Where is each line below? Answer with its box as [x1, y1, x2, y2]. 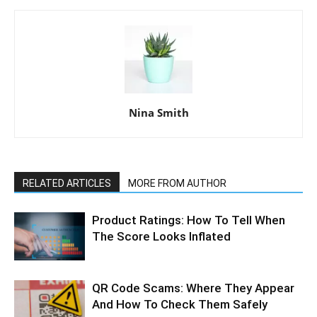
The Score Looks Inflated [92, 229, 231, 243]
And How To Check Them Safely [92, 296, 267, 311]
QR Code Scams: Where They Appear [92, 280, 294, 295]
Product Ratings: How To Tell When [92, 212, 285, 227]
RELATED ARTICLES [23, 177, 111, 189]
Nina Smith [128, 105, 189, 120]
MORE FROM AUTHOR [128, 177, 226, 189]
